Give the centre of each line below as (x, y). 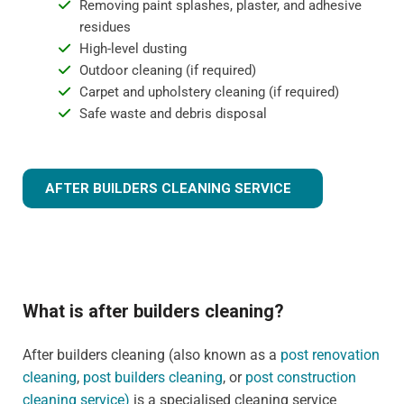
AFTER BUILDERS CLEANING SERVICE (168, 188)
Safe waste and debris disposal (173, 113)
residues (105, 27)
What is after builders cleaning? (153, 311)
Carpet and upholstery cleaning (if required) (209, 92)
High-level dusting (133, 48)
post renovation (330, 354)
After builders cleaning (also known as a (151, 354)
